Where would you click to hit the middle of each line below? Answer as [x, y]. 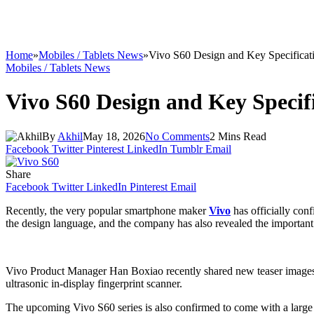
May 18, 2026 [114, 136]
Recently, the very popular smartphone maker [107, 210]
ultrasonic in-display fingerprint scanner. [94, 283]
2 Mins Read [238, 136]
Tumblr [186, 149]
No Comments [177, 136]
